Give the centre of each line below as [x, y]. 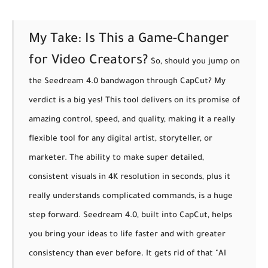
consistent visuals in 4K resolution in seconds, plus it [130, 177]
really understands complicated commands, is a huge [131, 196]
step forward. [55, 215]
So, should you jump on [195, 62]
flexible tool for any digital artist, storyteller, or [121, 139]
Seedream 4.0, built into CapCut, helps [158, 215]
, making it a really [200, 120]
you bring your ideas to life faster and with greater [127, 234]
